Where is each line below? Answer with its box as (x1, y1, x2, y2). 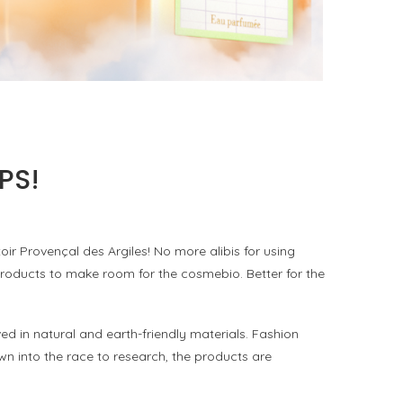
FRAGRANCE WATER (79, 24, 219, 46)
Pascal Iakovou (115, 50, 201, 66)
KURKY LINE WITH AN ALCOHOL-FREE (23, 6, 274, 28)
